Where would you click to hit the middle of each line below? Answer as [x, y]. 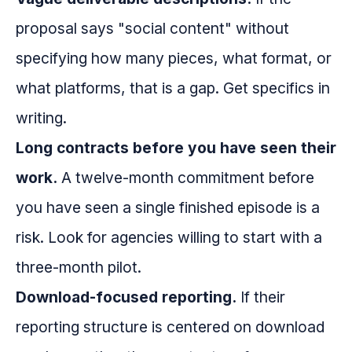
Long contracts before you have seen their [176, 148]
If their [261, 297]
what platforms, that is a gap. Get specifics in [173, 88]
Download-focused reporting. [126, 297]
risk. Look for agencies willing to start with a [169, 238]
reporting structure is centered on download [170, 327]
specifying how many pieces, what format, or [174, 59]
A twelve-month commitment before [186, 178]
